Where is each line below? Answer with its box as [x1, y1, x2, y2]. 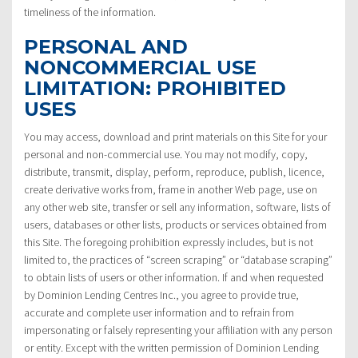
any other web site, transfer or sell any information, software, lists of [24, 199, 331, 214]
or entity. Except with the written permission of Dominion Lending [24, 340, 319, 355]
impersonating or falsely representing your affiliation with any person [24, 322, 332, 337]
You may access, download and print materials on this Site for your [24, 129, 327, 144]
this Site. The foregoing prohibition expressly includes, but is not [24, 234, 313, 249]
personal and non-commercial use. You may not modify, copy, [24, 146, 308, 161]
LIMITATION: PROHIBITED [24, 76, 286, 100]
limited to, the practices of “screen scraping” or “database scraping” [24, 252, 332, 267]
